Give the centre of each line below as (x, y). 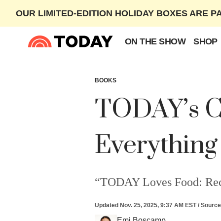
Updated (107, 205)
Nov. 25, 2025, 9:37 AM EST (158, 205)
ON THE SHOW (155, 41)
